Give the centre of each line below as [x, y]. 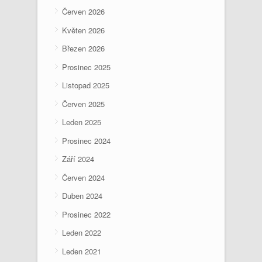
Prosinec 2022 [86, 214]
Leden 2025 [82, 122]
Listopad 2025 [86, 85]
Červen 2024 [83, 177]
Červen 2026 [83, 11]
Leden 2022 [82, 232]
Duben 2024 [82, 196]
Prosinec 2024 [86, 140]
